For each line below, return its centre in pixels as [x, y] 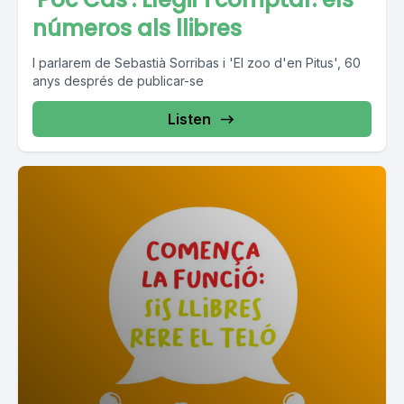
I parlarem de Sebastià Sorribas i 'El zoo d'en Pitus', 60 [197, 63]
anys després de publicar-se [118, 81]
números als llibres [137, 28]
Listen [189, 119]
